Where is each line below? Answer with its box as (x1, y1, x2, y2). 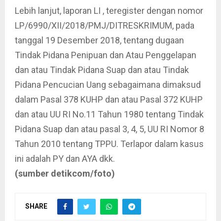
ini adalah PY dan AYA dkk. (15, 153, 115, 164)
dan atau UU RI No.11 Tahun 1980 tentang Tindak (15, 109, 204, 119)
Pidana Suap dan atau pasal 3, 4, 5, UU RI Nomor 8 (15, 124, 204, 134)
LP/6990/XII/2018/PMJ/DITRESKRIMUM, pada (15, 20, 194, 31)
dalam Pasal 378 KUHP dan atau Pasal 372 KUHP (15, 94, 203, 105)
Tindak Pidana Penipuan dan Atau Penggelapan (15, 50, 196, 60)
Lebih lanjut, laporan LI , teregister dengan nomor (15, 5, 203, 16)
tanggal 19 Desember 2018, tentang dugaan (15, 35, 184, 45)
